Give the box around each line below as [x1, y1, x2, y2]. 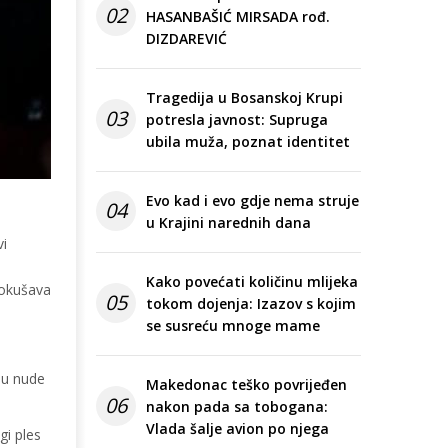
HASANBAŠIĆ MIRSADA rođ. [146, 7, 330, 27]
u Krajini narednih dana [146, 213, 311, 233]
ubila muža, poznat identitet [146, 132, 350, 152]
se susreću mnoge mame [146, 316, 320, 336]
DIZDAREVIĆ [146, 29, 227, 49]
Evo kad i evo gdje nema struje [146, 191, 359, 211]
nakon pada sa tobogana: [146, 397, 328, 417]
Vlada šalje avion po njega [146, 419, 329, 439]
